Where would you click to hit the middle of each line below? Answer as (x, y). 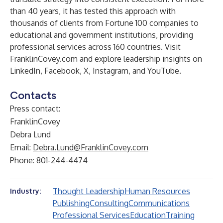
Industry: (25, 191)
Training (180, 215)
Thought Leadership (89, 191)
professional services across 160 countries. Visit (95, 47)
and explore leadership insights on (140, 59)
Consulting (109, 203)
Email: (21, 147)
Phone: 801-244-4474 (49, 160)
